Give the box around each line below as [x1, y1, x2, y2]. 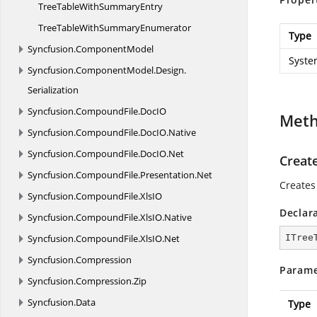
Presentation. [140, 168, 197, 181]
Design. [156, 64, 186, 76]
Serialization [28, 83, 79, 96]
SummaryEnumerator [99, 21, 191, 34]
